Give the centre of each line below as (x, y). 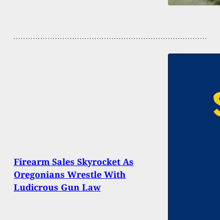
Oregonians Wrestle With (70, 174)
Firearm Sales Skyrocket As (74, 161)
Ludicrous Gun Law (57, 187)
